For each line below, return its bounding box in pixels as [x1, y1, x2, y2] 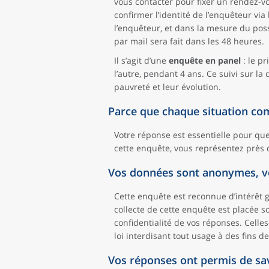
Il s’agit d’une [114, 55, 169, 66]
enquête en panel [169, 55, 241, 66]
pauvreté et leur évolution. [114, 81, 221, 92]
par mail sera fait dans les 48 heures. [114, 35, 264, 47]
